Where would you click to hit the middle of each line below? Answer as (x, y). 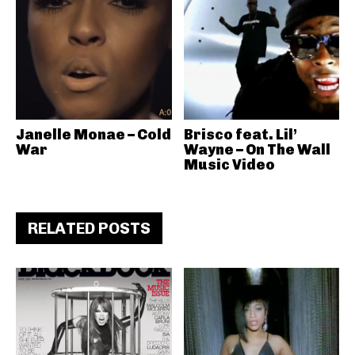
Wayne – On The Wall (257, 150)
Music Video (229, 165)
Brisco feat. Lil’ (240, 135)
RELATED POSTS (89, 228)
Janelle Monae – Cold (94, 135)
